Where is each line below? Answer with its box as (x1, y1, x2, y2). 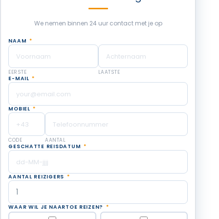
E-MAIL (8, 75, 31, 82)
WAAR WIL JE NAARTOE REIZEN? (8, 203, 105, 211)
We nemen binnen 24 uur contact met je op (34, 19, 162, 27)
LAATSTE (98, 68, 120, 76)
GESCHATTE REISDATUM (8, 143, 83, 150)
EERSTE (8, 68, 27, 76)
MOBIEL (8, 105, 32, 112)
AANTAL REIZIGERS (8, 173, 66, 180)
